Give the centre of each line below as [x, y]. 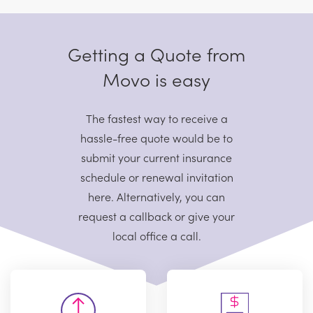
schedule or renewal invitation [156, 176]
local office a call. [156, 235]
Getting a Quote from [156, 53]
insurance [206, 157]
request [97, 216]
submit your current [130, 157]
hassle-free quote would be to [156, 137]
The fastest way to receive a [156, 118]
